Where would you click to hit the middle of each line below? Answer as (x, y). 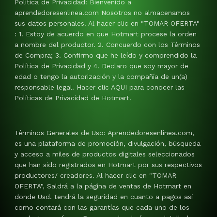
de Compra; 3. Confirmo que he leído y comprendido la (106, 55)
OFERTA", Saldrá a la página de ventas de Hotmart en (103, 186)
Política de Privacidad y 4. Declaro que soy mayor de (101, 66)
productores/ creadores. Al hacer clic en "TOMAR (95, 175)
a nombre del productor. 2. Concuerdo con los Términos (107, 44)
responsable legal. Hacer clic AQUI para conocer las (100, 87)
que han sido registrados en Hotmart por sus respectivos (108, 164)
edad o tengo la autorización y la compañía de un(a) (101, 76)
